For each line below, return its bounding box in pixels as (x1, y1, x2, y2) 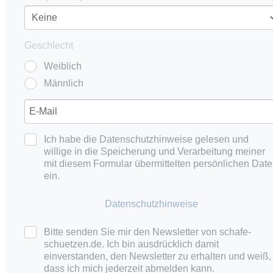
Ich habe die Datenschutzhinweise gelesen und (44, 133, 249, 144)
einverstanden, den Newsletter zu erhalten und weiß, (44, 250, 271, 261)
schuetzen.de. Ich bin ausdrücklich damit (44, 238, 219, 249)
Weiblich (44, 60, 82, 71)
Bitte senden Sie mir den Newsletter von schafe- (44, 226, 251, 237)
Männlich (44, 77, 83, 88)
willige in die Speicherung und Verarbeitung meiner (44, 146, 265, 157)
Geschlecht (24, 40, 73, 51)
